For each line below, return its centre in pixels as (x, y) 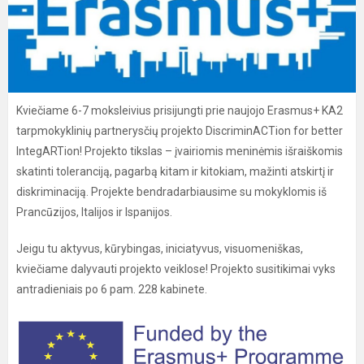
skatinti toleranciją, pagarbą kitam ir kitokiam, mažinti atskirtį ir (175, 171)
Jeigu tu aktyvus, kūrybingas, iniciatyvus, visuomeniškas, (160, 249)
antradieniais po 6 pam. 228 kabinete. (112, 289)
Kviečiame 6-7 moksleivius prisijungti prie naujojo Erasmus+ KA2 (180, 110)
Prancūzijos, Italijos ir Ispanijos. (94, 212)
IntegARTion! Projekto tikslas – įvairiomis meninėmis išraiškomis (180, 151)
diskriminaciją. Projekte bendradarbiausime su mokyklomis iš (171, 192)
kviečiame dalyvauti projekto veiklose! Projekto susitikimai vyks (176, 269)
